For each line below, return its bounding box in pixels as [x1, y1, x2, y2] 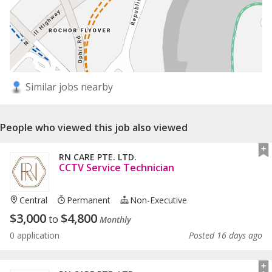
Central [19, 194, 48, 206]
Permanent [67, 194, 111, 206]
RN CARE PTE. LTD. [59, 151, 137, 163]
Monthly [100, 213, 131, 225]
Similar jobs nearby [23, 80, 113, 93]
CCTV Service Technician [59, 160, 174, 174]
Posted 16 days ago [189, 229, 262, 241]
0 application [10, 229, 59, 241]
